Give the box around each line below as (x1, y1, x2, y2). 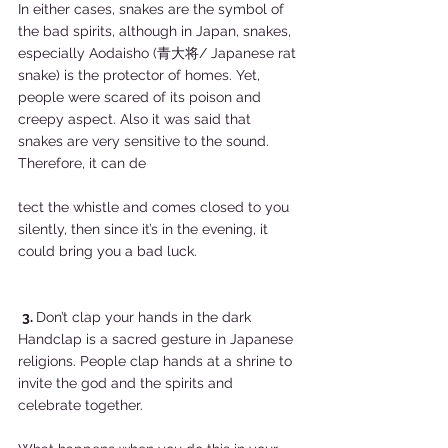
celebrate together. (18, 397, 155, 413)
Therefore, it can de (18, 155, 146, 171)
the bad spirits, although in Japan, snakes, (18, 23, 295, 39)
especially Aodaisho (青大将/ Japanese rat (18, 45, 300, 61)
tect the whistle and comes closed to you (18, 199, 293, 215)
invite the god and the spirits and (18, 375, 237, 391)
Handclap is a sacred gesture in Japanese (18, 331, 297, 347)
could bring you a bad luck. (18, 243, 205, 259)
